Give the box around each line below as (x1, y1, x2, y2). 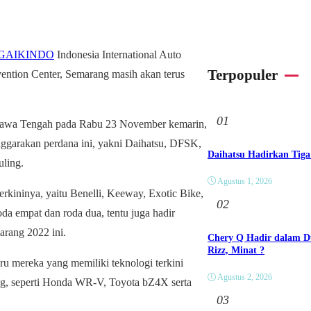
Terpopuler (207, 67, 278, 84)
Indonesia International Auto (54, 48, 181, 60)
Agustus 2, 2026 (217, 272, 272, 283)
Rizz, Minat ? (207, 245, 264, 256)
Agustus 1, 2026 (217, 176, 272, 186)
